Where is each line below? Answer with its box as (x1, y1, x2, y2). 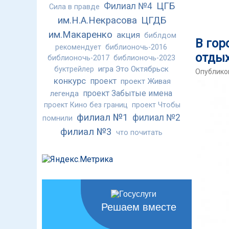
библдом (144, 31, 176, 40)
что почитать (116, 128, 163, 138)
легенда (50, 89, 79, 99)
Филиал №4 (104, 1, 152, 12)
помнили (42, 114, 73, 123)
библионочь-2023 (113, 54, 175, 63)
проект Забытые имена (83, 88, 172, 99)
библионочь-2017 (47, 54, 109, 63)
